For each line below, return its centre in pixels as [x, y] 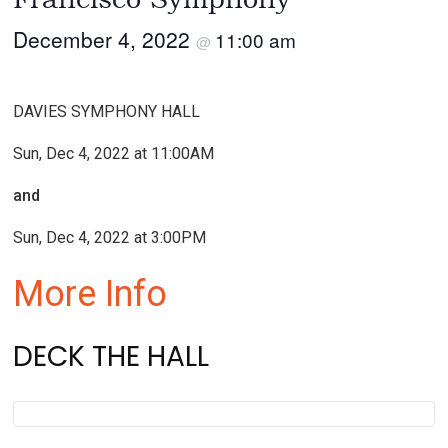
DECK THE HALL [111, 356]
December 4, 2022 [105, 39]
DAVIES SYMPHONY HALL [107, 111]
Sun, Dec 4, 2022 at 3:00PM [110, 237]
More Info [90, 294]
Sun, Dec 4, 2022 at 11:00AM [114, 153]
